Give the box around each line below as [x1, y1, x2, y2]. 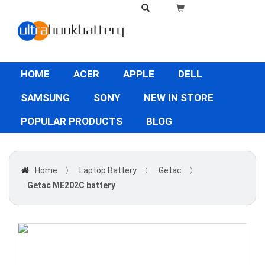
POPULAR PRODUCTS [21, 115, 122, 127]
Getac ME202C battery [27, 180, 115, 190]
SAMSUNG [21, 92, 70, 104]
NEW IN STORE [144, 92, 214, 104]
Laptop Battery [79, 166, 137, 175]
